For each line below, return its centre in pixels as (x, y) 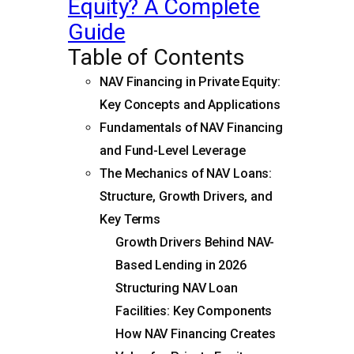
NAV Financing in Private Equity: (190, 81)
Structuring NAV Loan (177, 288)
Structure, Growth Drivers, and (186, 196)
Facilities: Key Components (194, 311)
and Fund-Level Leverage (173, 150)
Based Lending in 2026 (181, 265)
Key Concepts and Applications (190, 104)
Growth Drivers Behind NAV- (195, 242)
